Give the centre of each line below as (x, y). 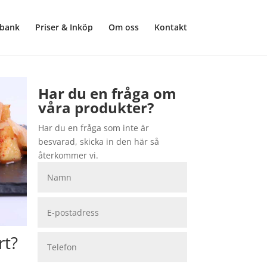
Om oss (123, 27)
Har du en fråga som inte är (93, 128)
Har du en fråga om (107, 93)
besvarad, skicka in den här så (98, 142)
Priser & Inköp (64, 27)
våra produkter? (96, 108)
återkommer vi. (68, 155)
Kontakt (170, 27)
